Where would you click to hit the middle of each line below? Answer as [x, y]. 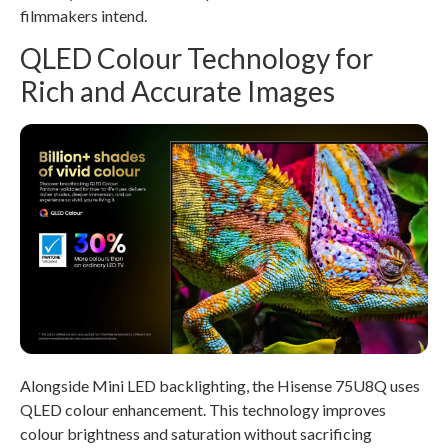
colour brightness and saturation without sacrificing [196, 434]
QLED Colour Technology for [196, 58]
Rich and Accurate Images [177, 91]
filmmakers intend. [83, 15]
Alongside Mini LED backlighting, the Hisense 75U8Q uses [220, 386]
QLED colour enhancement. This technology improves [203, 410]
